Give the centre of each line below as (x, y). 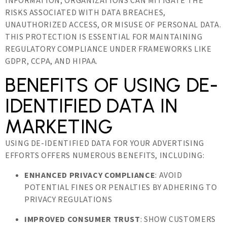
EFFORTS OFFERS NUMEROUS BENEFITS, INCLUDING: (105, 156)
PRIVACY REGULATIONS (68, 200)
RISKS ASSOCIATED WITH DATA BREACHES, (86, 13)
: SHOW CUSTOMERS (178, 219)
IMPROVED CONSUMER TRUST (82, 219)
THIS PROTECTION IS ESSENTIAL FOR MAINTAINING (104, 37)
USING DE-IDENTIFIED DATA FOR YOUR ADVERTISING (105, 143)
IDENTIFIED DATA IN (91, 106)
